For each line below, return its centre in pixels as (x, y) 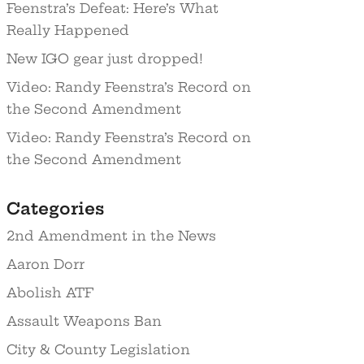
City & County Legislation (98, 350)
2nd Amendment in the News (111, 236)
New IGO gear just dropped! (104, 58)
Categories (55, 209)
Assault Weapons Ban (84, 321)
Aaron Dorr (45, 264)
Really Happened (67, 30)
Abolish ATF (50, 293)
